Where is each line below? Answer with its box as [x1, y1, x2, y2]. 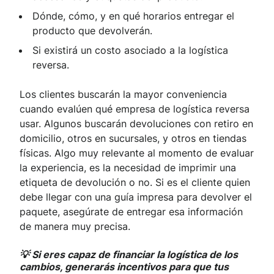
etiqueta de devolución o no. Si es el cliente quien [20, 176, 250, 189]
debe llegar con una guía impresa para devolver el [20, 191, 252, 204]
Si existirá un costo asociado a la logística [32, 44, 228, 57]
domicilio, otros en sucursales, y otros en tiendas [20, 132, 246, 145]
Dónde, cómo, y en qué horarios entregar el [32, 10, 234, 23]
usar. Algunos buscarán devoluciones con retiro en [20, 117, 253, 130]
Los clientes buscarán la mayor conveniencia [20, 88, 227, 101]
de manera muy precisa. [20, 220, 130, 233]
